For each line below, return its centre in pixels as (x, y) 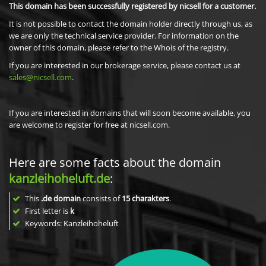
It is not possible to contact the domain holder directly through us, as (131, 24)
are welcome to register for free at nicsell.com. (89, 125)
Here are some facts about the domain (115, 162)
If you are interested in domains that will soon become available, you (130, 113)
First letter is (47, 211)
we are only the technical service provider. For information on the (124, 36)
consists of (101, 198)
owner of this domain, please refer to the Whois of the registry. (119, 47)
